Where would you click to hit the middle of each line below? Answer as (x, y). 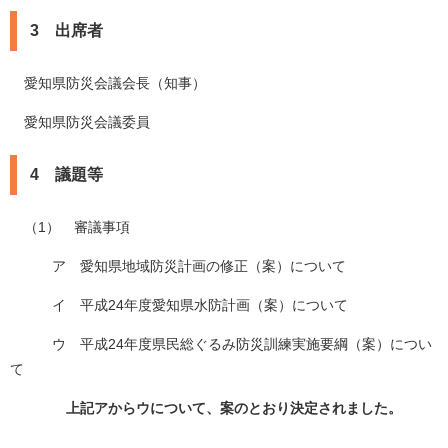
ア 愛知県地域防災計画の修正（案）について (178, 266)
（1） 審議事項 (70, 227)
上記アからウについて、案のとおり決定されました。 (234, 408)
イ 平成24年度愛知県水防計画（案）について (179, 305)
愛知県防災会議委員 (80, 122)
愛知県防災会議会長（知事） (108, 83)
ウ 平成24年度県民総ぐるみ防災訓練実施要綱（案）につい (221, 344)
